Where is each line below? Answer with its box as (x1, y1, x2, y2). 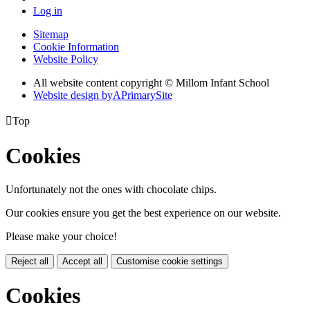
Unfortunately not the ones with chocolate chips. (6, 183, 217, 195)
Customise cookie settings (116, 255, 223, 266)
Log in (33, 5, 62, 17)
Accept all (62, 255, 102, 266)
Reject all (11, 255, 48, 266)
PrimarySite (121, 89, 172, 102)
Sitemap (33, 28, 69, 41)
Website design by (33, 89, 113, 102)
